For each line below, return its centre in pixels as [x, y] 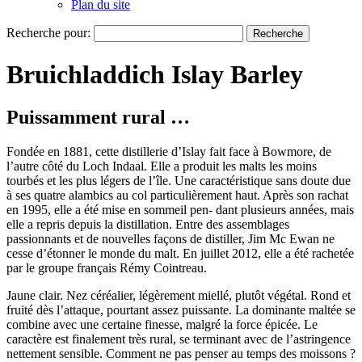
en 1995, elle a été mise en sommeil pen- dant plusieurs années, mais [180, 210]
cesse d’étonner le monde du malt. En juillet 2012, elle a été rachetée [180, 254]
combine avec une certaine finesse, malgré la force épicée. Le [162, 325]
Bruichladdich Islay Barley [155, 74]
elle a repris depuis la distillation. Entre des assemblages [148, 225]
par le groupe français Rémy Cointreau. [107, 268]
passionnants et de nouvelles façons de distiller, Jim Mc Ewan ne [170, 239]
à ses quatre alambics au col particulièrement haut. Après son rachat [177, 196]
